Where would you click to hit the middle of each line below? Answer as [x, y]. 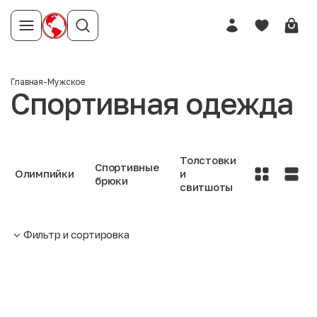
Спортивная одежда [152, 103]
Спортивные [127, 167]
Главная [27, 82]
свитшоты [206, 187]
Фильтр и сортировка [76, 234]
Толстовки [208, 160]
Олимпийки [45, 173]
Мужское [67, 82]
